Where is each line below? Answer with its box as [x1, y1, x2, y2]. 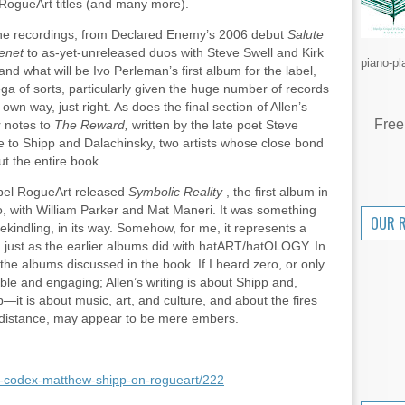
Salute [287, 27, 324, 42]
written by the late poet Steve [128, 118, 298, 132]
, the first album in [226, 184, 328, 199]
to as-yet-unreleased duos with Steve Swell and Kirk [24, 45, 324, 60]
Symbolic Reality [128, 184, 226, 199]
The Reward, [54, 118, 128, 132]
